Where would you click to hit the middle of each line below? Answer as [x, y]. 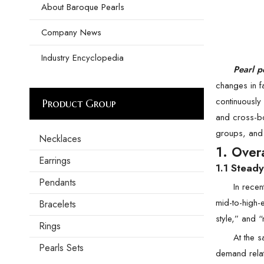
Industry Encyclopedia [82, 58]
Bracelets [57, 204]
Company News [71, 32]
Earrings [55, 161]
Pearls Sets [61, 248]
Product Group [79, 103]
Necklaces [60, 139]
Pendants [57, 182]
